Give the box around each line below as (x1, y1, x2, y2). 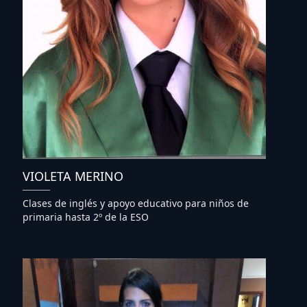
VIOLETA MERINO (23, 167, 123, 184)
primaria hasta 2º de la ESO (23, 210, 149, 223)
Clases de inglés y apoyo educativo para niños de (23, 196, 249, 210)
